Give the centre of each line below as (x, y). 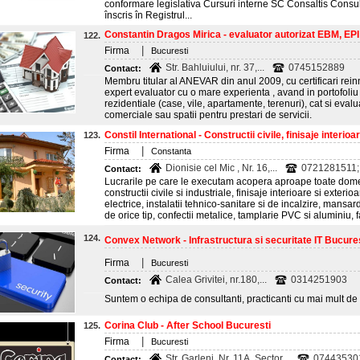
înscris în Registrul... (148, 15)
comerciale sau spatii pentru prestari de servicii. (208, 115)
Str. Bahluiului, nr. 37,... (215, 67)
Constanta (171, 151)
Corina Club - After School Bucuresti (188, 325)
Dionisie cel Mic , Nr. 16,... (221, 168)
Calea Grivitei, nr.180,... (216, 280)
